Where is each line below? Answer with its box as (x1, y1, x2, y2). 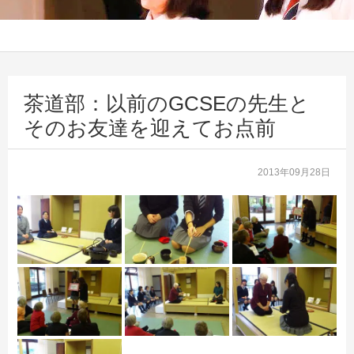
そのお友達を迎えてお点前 (24, 115, 276, 140)
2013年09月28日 (263, 166, 330, 178)
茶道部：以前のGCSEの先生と (24, 91, 310, 115)
